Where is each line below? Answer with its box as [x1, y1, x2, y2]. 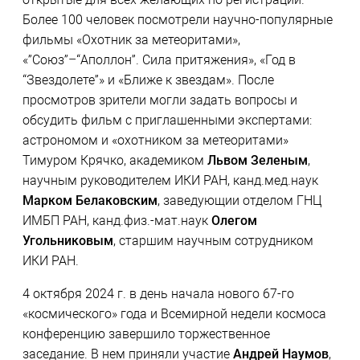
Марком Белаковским [22, 193, 157, 209]
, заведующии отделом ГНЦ [157, 193, 321, 209]
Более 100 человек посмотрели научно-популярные [22, 12, 333, 28]
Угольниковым [22, 233, 113, 249]
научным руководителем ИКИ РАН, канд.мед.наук [22, 173, 318, 189]
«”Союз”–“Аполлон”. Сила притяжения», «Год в [22, 52, 296, 68]
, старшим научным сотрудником [112, 233, 313, 249]
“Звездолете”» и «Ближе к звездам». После [22, 72, 274, 88]
